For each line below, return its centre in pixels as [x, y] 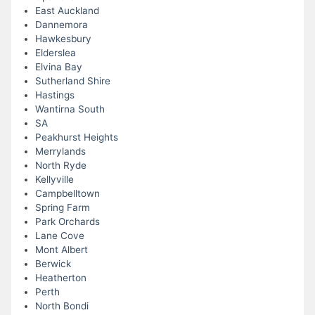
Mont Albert [61, 250]
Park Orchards [67, 222]
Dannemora [61, 25]
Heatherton [60, 278]
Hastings [54, 95]
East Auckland [67, 11]
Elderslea [55, 53]
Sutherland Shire [72, 81]
